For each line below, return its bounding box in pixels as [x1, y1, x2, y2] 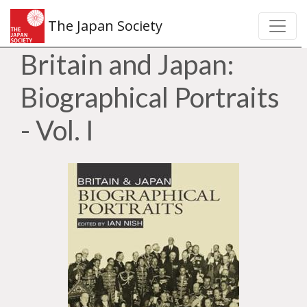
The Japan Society [45, 16, 162, 35]
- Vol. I [21, 114, 94, 147]
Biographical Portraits [21, 81, 280, 114]
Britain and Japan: [21, 48, 234, 81]
